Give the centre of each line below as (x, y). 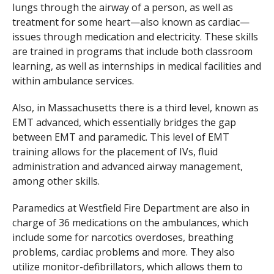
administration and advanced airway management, (127, 166)
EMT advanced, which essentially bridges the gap (124, 122)
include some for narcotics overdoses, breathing (123, 237)
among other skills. (56, 181)
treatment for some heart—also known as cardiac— (131, 22)
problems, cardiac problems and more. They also (123, 252)
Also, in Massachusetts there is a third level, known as (135, 107)
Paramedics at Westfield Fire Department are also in (131, 208)
